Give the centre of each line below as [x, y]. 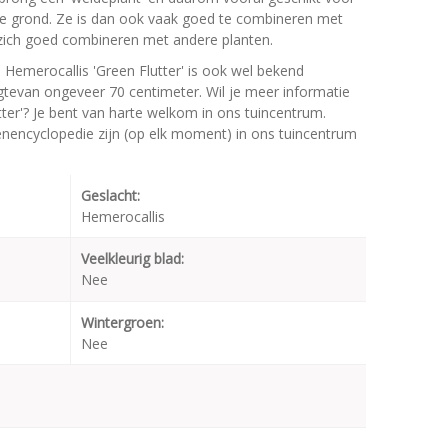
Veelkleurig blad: [132, 258]
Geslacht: [110, 195]
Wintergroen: [122, 322]
